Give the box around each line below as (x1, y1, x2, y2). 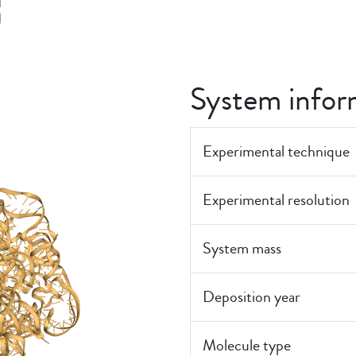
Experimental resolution (203, 188, 350, 211)
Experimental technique (203, 140, 350, 163)
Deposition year (203, 285, 300, 308)
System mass (203, 237, 281, 260)
